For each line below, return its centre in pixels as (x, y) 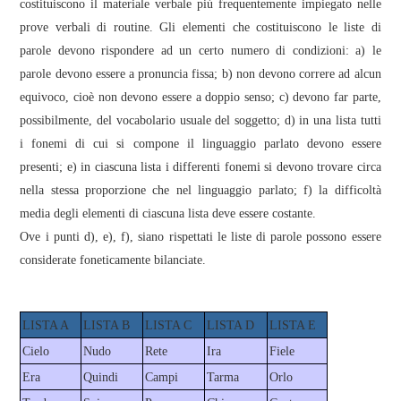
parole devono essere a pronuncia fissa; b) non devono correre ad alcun (200, 73)
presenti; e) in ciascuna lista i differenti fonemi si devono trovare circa (200, 166)
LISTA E (292, 325)
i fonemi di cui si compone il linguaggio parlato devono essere (200, 143)
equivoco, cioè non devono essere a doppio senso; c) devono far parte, (200, 97)
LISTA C (168, 325)
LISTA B (106, 325)
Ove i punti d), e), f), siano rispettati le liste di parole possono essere (200, 236)
